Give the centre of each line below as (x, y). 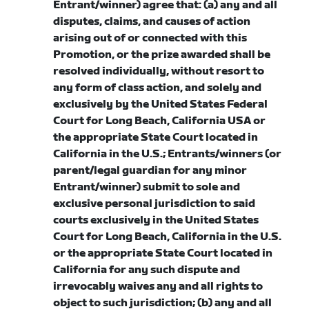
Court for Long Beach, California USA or (160, 121)
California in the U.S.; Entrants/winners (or (168, 154)
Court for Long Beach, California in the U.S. (168, 237)
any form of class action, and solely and (158, 88)
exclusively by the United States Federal (161, 104)
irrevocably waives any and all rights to (158, 287)
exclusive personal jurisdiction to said (154, 204)
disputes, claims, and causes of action (152, 22)
